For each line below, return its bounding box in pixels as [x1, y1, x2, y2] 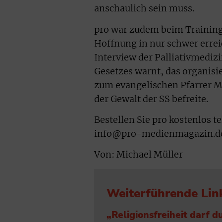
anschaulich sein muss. [94, 3, 194, 14]
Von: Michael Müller [94, 149, 183, 161]
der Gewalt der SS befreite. [94, 93, 208, 105]
